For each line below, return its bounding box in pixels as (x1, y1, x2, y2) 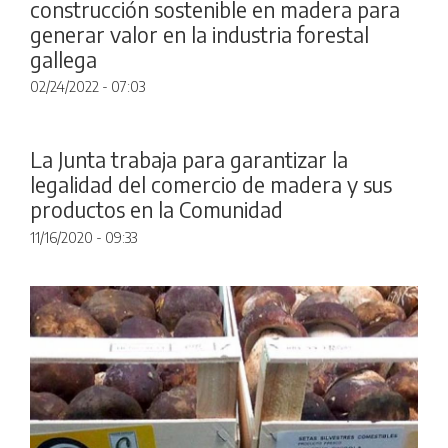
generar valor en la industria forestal (30, 21, 369, 49)
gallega (30, 46, 97, 74)
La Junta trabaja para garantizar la (30, 146, 348, 174)
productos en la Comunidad (30, 196, 283, 224)
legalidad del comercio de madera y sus (30, 171, 392, 199)
